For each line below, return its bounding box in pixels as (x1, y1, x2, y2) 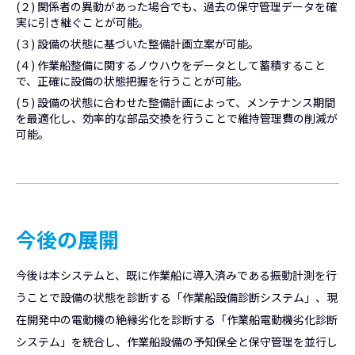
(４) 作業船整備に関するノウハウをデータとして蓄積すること (16, 56, 326, 73)
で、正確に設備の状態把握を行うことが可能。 (16, 72, 248, 89)
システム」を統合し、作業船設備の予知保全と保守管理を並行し (16, 333, 338, 349)
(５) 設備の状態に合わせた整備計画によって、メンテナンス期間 (16, 94, 335, 110)
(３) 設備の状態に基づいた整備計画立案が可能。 (16, 35, 259, 52)
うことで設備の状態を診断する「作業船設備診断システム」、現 (16, 288, 338, 305)
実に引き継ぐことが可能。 (16, 13, 149, 30)
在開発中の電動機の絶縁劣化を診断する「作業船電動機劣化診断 (16, 311, 338, 327)
